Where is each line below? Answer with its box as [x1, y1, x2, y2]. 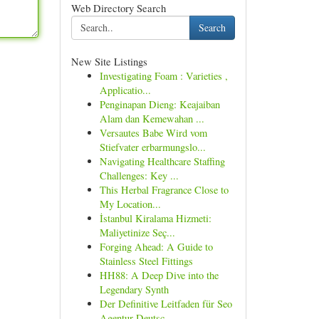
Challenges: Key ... [99, 169, 179, 182]
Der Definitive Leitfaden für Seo [99, 297, 232, 310]
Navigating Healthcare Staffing [99, 155, 225, 168]
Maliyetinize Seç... [99, 226, 175, 239]
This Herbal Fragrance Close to [99, 183, 229, 197]
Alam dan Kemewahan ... [99, 112, 204, 125]
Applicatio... [99, 83, 151, 97]
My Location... [99, 197, 161, 211]
